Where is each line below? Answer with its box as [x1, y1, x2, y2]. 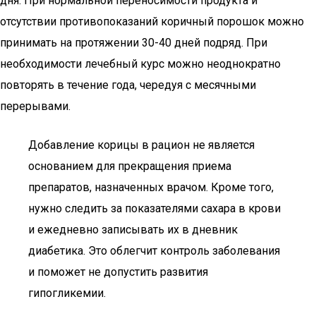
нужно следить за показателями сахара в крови [28, 202, 281, 215]
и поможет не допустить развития [28, 265, 208, 279]
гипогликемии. [28, 286, 106, 300]
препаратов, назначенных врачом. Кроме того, [28, 181, 274, 194]
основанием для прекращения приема [28, 159, 231, 173]
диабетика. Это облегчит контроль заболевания [28, 244, 280, 257]
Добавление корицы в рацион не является [28, 138, 255, 152]
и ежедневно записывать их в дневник [28, 223, 238, 236]
